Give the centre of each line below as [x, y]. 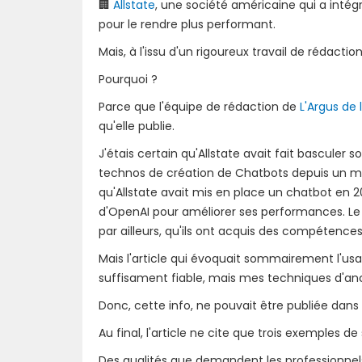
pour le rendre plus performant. [187, 24]
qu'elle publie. [137, 126]
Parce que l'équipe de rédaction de [199, 106]
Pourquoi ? [128, 79]
